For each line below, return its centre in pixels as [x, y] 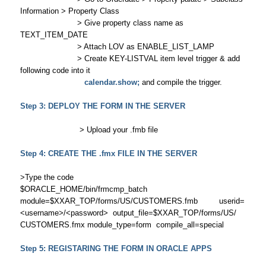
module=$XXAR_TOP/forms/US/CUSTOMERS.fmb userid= [132, 201]
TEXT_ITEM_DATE [54, 35]
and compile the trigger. [180, 82]
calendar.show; [112, 82]
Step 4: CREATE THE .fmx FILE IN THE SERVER [108, 153]
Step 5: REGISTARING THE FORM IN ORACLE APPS [116, 248]
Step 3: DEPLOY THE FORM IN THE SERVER [102, 106]
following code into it [55, 70]
